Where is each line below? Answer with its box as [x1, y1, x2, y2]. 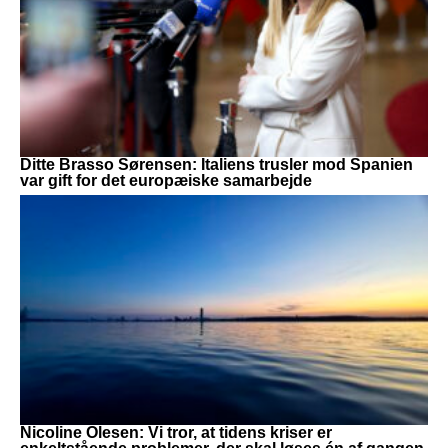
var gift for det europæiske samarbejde [20, 171, 312, 189]
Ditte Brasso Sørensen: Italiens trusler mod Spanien [20, 155, 413, 173]
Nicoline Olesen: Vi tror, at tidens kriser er [20, 423, 332, 441]
